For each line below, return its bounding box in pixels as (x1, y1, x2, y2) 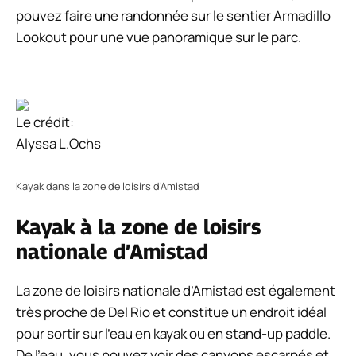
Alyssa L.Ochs (16, 133, 101, 153)
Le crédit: (16, 112, 74, 131)
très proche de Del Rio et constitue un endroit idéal (16, 302, 327, 321)
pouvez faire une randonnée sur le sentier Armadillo (16, 6, 331, 25)
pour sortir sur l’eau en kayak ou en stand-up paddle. (16, 323, 331, 342)
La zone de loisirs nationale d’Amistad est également (16, 281, 335, 300)
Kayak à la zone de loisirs (16, 214, 261, 239)
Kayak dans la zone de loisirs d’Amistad (16, 179, 199, 194)
